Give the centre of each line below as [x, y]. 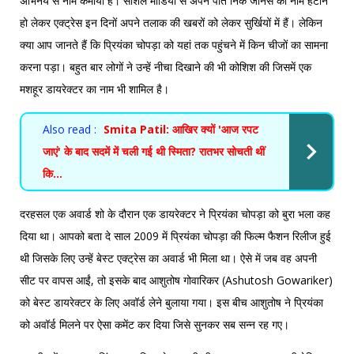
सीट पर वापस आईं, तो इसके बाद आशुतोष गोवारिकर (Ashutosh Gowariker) [176, 280]
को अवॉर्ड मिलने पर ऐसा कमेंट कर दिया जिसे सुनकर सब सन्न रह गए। [154, 324]
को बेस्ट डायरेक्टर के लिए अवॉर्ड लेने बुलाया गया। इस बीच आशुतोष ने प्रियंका [171, 302]
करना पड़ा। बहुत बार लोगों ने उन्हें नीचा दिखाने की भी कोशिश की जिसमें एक [166, 66]
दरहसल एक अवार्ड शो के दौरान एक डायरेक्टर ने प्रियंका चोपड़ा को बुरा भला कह [175, 213]
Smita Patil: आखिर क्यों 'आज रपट [181, 129]
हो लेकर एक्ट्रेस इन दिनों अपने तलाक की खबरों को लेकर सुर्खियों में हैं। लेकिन [171, 22]
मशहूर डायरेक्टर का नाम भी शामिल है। [94, 88]
